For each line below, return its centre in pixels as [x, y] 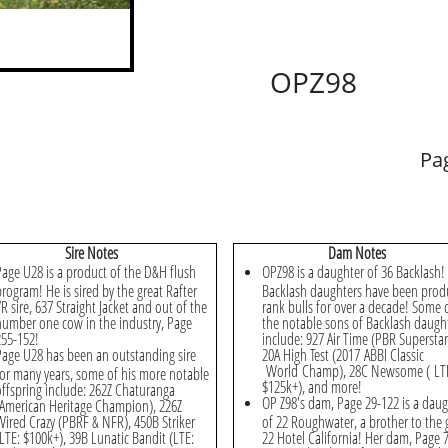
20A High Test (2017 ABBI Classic [343, 353]
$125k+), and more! [312, 385]
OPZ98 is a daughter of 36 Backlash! [353, 272]
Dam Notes [356, 253]
